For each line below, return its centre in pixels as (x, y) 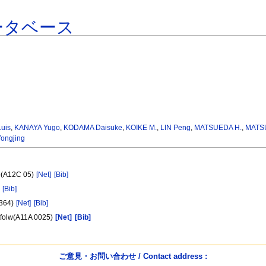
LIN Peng (176, 128)
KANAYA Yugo (37, 128)
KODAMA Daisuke (93, 128)
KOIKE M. (142, 128)
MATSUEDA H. (218, 128)
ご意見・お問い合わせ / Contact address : (133, 256)
